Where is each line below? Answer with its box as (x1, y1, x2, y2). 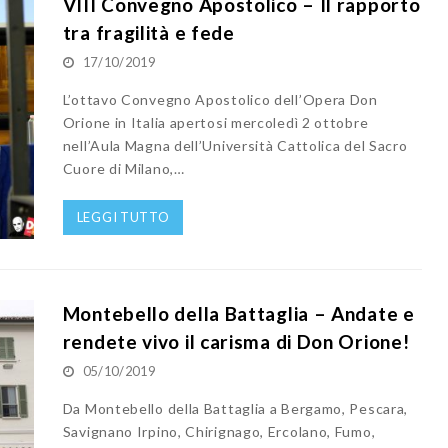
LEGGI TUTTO (76, 209, 170, 225)
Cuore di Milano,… (62, 160, 185, 178)
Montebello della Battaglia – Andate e (62, 301, 415, 325)
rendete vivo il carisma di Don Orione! (62, 329, 410, 353)
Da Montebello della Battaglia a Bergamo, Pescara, (62, 399, 409, 417)
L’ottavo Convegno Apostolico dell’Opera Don (62, 91, 378, 109)
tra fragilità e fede (62, 21, 235, 45)
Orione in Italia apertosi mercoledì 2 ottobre (62, 114, 369, 132)
